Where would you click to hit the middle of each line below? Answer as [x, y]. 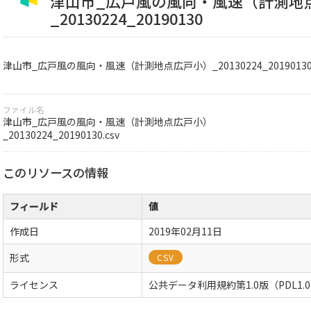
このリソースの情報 [56, 173]
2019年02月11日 [185, 231]
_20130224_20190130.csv [61, 134]
